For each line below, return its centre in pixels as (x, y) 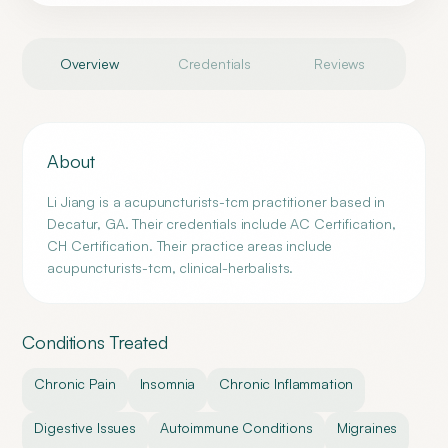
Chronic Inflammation (286, 383)
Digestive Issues (85, 427)
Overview (89, 63)
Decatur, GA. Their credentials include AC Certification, (221, 223)
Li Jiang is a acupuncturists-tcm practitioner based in (216, 201)
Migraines (367, 427)
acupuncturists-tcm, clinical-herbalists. (170, 267)
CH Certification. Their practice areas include (190, 245)
